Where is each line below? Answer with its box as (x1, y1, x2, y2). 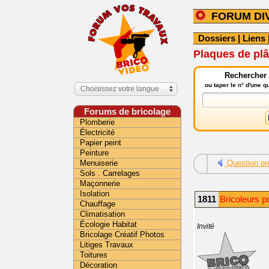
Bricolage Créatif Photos (80, 230, 165, 239)
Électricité (80, 128, 115, 137)
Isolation (80, 189, 109, 198)
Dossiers (198, 33, 235, 43)
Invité (197, 223, 214, 230)
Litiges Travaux (80, 240, 133, 249)
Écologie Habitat (80, 220, 137, 229)
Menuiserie (80, 159, 118, 168)
